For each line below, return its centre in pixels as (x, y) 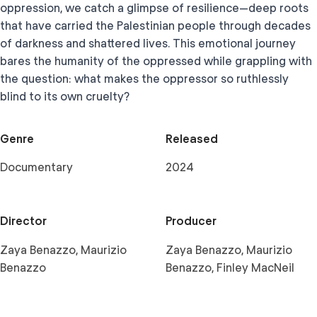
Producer (191, 221)
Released (192, 139)
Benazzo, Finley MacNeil (230, 268)
